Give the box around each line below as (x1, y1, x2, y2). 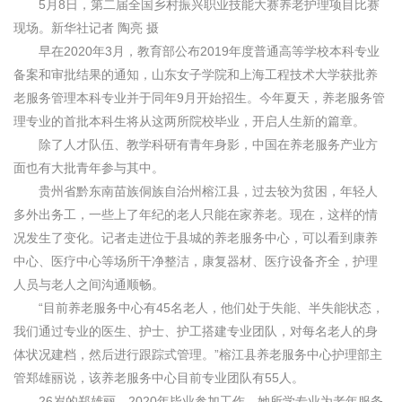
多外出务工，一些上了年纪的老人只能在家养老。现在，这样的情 (13, 207, 378, 222)
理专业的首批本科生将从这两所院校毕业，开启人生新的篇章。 (13, 114, 365, 128)
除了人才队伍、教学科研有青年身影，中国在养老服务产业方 (13, 137, 378, 152)
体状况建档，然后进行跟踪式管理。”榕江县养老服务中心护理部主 (13, 347, 382, 362)
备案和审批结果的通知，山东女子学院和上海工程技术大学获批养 (13, 67, 378, 82)
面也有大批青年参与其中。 (13, 161, 164, 175)
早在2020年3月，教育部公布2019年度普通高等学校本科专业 (13, 44, 380, 58)
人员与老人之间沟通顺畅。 (13, 277, 164, 292)
